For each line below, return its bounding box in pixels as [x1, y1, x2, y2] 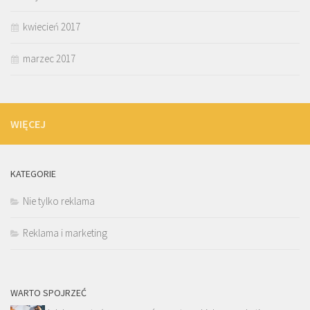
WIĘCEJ [10, 117, 46, 131]
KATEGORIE [10, 167, 56, 181]
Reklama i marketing [23, 226, 107, 240]
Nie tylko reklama [23, 194, 95, 208]
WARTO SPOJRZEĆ [10, 286, 86, 300]
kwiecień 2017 [23, 20, 80, 34]
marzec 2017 [23, 52, 75, 66]
